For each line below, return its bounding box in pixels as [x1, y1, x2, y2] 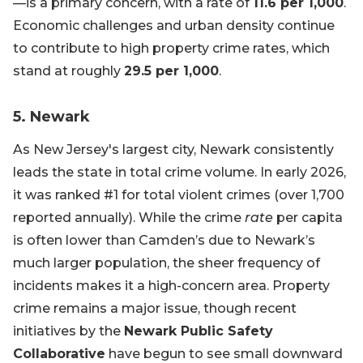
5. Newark [13, 108, 90, 126]
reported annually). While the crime [13, 210, 245, 226]
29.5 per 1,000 [124, 63, 219, 79]
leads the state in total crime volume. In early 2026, [13, 164, 346, 181]
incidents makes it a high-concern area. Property [13, 278, 330, 294]
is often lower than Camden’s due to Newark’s [13, 233, 315, 249]
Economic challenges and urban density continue [13, 18, 335, 34]
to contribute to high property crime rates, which [13, 41, 330, 57]
